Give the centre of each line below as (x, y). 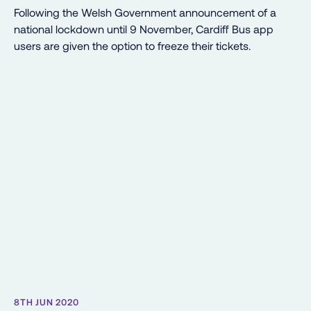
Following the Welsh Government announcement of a (145, 12)
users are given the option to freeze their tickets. (132, 45)
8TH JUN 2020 (47, 302)
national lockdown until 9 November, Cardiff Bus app (144, 28)
